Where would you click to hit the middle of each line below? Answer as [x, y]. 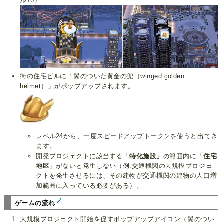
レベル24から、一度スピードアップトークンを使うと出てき [127, 136]
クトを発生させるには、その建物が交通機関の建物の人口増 [126, 176]
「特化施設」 [143, 156]
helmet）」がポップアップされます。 [77, 86]
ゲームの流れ [36, 203]
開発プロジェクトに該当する [79, 156]
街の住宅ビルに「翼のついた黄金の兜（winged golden [102, 76]
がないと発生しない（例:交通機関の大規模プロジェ [134, 166]
